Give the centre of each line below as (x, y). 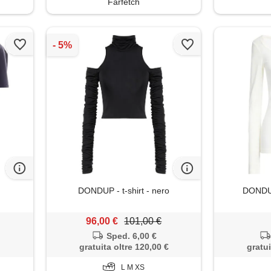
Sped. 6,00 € (131, 236)
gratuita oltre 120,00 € (124, 247)
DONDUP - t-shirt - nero (124, 191)
